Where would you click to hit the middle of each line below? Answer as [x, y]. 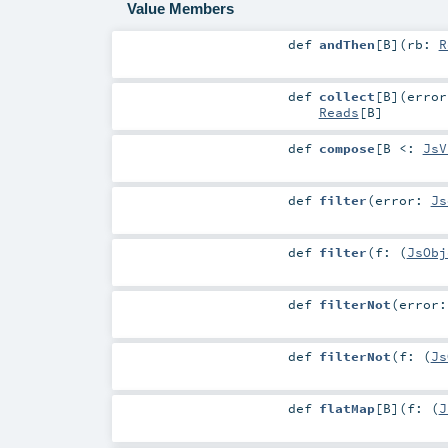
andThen [346, 43]
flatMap [346, 408]
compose [346, 147]
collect [346, 95]
